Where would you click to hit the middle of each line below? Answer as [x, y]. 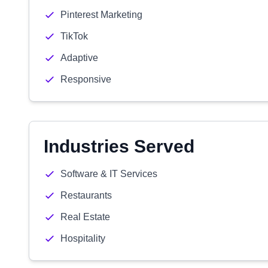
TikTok [74, 36]
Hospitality [83, 238]
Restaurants [86, 195]
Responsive [86, 79]
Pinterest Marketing [101, 15]
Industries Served [119, 146]
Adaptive [79, 58]
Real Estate [85, 217]
